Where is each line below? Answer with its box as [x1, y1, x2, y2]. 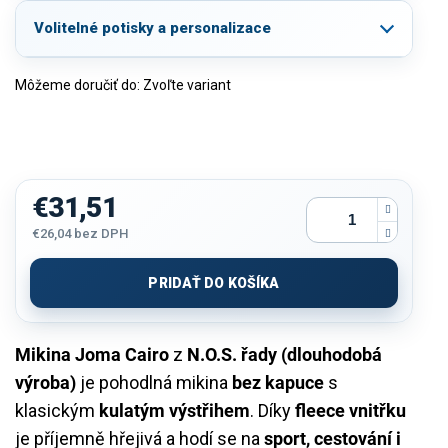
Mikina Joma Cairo [15, 343, 169, 365]
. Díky [250, 399, 295, 421]
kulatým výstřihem [99, 399, 250, 421]
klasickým [15, 399, 99, 421]
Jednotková [31, 244, 101, 260]
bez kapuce [232, 371, 324, 393]
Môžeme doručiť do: [15, 76, 140, 93]
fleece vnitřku [295, 399, 406, 421]
